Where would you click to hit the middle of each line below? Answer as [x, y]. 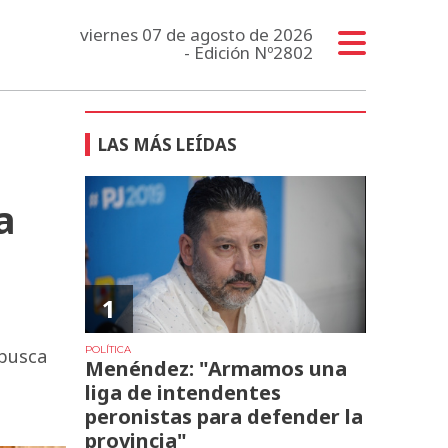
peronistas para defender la [224, 416]
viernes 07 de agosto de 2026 [196, 34]
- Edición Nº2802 [248, 52]
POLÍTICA [108, 349]
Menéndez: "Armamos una [216, 368]
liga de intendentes [183, 392]
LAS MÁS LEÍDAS [168, 144]
